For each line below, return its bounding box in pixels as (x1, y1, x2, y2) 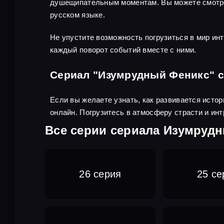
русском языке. (50, 10, 105, 19)
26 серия (79, 168, 121, 179)
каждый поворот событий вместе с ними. (50, 45, 196, 54)
